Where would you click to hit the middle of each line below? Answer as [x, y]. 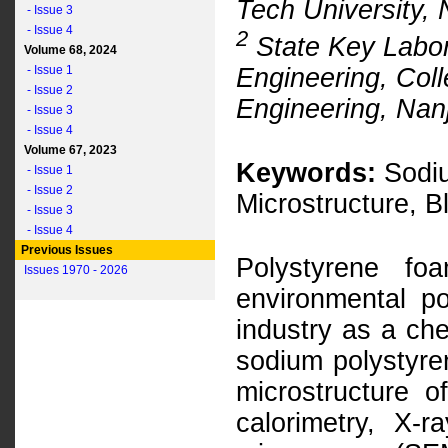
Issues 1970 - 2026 [76, 270]
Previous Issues [65, 250]
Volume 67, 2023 [67, 150]
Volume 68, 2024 [67, 50]
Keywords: [306, 173]
